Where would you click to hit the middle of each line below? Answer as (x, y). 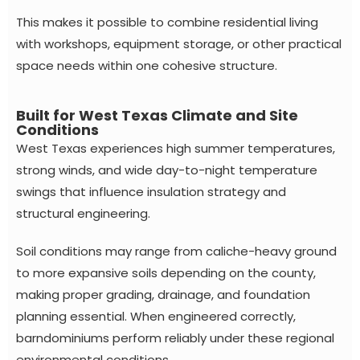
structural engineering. (83, 213)
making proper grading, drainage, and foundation (163, 294)
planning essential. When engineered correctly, (156, 316)
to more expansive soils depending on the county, (166, 272)
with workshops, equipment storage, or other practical (179, 43)
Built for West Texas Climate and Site (157, 115)
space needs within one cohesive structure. (147, 65)
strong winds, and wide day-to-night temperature (167, 170)
